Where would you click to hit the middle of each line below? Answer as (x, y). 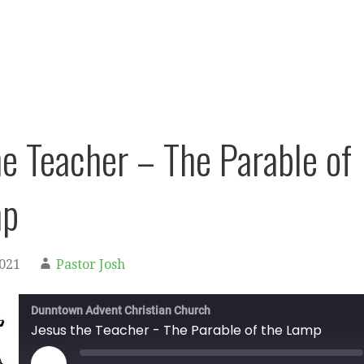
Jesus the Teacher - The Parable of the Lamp (176, 330)
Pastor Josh (91, 264)
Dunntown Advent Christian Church (121, 310)
